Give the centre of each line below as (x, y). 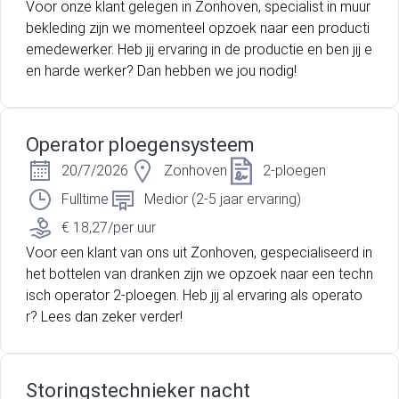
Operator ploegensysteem (140, 145)
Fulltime (85, 199)
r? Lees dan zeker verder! (104, 317)
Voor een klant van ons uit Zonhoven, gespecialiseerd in (199, 253)
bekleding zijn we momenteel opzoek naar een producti (198, 28)
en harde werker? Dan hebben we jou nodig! (161, 71)
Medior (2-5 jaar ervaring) (223, 199)
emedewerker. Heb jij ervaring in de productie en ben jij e (199, 50)
